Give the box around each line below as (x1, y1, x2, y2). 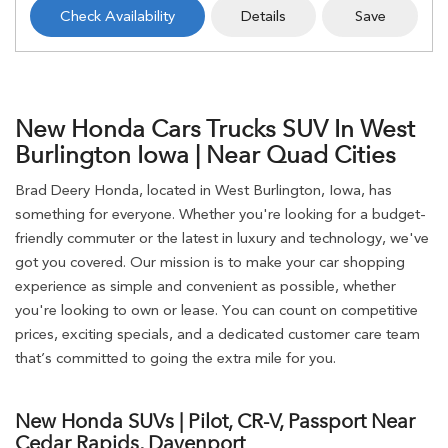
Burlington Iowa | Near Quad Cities (15, 140, 396, 169)
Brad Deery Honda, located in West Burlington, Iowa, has (15, 181, 392, 199)
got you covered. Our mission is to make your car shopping (15, 253, 405, 271)
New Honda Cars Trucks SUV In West (15, 114, 415, 143)
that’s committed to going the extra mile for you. (15, 349, 336, 367)
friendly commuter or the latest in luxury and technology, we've (15, 229, 429, 247)
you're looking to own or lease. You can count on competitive (15, 301, 418, 319)
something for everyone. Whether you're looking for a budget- (15, 205, 426, 223)
